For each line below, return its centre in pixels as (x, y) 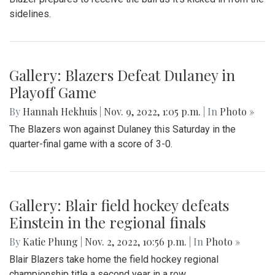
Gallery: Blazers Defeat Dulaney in (122, 75)
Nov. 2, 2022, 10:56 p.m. (136, 241)
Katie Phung (50, 241)
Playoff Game (53, 92)
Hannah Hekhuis (60, 111)
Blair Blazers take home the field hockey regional (114, 259)
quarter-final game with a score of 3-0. (91, 144)
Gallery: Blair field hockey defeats (119, 205)
